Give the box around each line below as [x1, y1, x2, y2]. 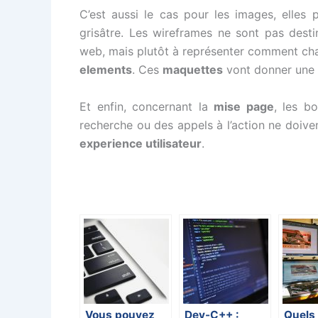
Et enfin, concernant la [79, 99, 214, 114]
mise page [214, 99, 274, 114]
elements [79, 62, 132, 77]
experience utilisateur [79, 136, 202, 150]
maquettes [163, 62, 223, 77]
